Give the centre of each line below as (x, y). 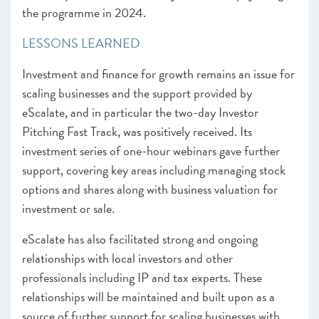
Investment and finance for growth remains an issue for (158, 74)
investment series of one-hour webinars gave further (151, 151)
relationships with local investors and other (127, 258)
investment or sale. (68, 208)
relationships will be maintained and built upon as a (148, 297)
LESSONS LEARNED (81, 43)
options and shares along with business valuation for (150, 189)
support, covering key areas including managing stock (154, 170)
